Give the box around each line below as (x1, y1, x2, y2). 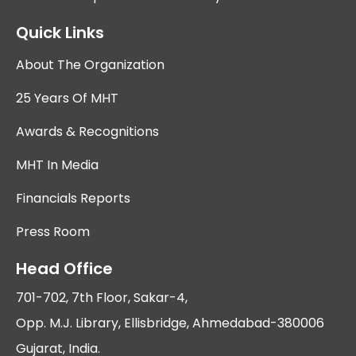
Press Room (16, 222, 90, 241)
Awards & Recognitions (16, 122, 159, 141)
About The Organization (16, 55, 164, 74)
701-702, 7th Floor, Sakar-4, (16, 288, 188, 307)
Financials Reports (16, 188, 130, 207)
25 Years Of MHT (16, 88, 118, 107)
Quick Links (16, 21, 104, 44)
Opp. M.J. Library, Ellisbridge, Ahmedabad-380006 (16, 313, 324, 332)
